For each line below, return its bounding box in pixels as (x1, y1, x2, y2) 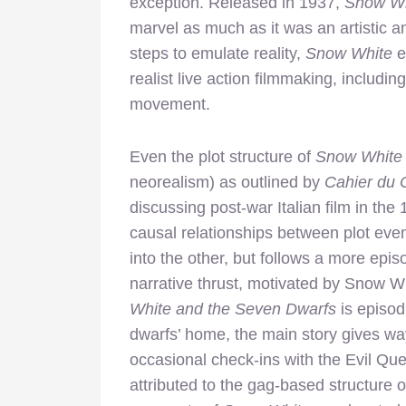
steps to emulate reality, (130, 43, 305, 63)
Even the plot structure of (130, 147, 315, 166)
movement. (130, 94, 210, 113)
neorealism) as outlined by (130, 172, 324, 191)
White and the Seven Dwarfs (130, 299, 336, 318)
